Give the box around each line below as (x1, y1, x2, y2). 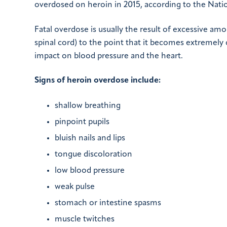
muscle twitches (55, 215, 115, 224)
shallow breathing (55, 102, 121, 110)
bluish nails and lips (55, 134, 125, 143)
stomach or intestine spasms (55, 199, 161, 208)
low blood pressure (55, 167, 125, 175)
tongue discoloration (55, 150, 132, 159)
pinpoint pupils (55, 118, 109, 127)
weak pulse (55, 183, 95, 192)
